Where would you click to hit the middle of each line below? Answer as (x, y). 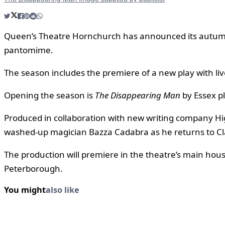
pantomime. (29, 50)
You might (25, 190)
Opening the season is (49, 95)
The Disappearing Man (138, 95)
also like (63, 190)
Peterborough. (33, 168)
